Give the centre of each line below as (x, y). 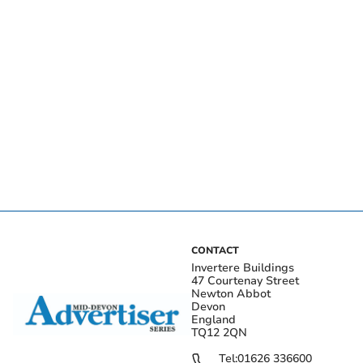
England (214, 319)
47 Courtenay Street (245, 280)
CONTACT (215, 250)
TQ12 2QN (219, 332)
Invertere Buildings (243, 267)
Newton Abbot (231, 293)
